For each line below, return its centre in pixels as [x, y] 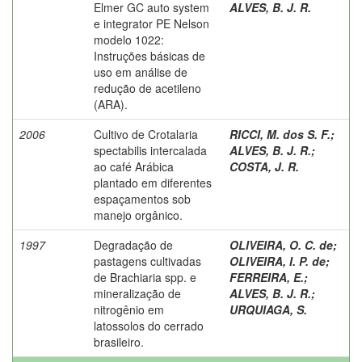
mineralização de [137, 293]
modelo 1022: [129, 39]
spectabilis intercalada [150, 150]
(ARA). [111, 104]
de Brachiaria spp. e [145, 277]
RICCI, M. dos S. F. [280, 134]
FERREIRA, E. [267, 277]
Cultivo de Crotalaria [146, 134]
